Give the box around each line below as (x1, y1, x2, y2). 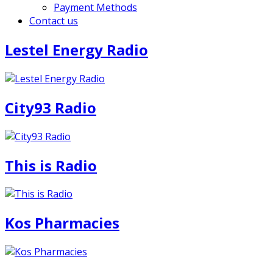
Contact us (29, 14, 78, 27)
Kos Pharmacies (5, 213, 119, 233)
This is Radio (5, 155, 97, 175)
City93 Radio (5, 97, 96, 118)
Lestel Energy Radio (5, 39, 148, 60)
